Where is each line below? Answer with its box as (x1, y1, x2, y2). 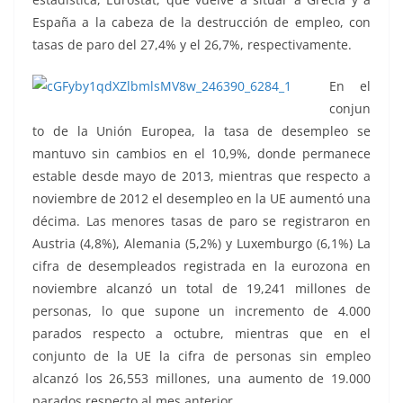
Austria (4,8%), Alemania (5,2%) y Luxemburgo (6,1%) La (32, 235, 371, 252)
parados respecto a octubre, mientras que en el (32, 325, 371, 342)
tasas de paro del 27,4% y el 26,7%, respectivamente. (32, 36, 352, 53)
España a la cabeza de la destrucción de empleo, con (32, 13, 371, 31)
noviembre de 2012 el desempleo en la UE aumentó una (32, 190, 371, 207)
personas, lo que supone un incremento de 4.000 (32, 302, 371, 319)
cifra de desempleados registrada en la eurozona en (32, 257, 371, 274)
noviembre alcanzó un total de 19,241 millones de (32, 280, 371, 297)
